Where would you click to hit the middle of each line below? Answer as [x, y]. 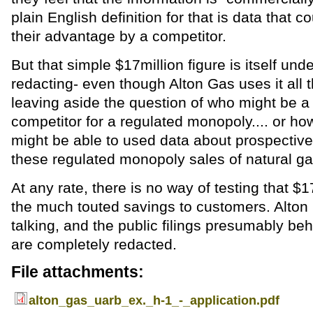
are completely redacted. [94, 244]
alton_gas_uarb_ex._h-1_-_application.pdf [154, 300]
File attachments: [77, 271]
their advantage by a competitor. [118, 36]
